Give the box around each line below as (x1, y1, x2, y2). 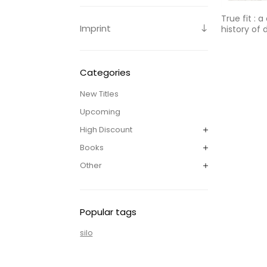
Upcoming (80, 105, 121, 117)
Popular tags (80, 205, 137, 218)
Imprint (80, 21, 111, 35)
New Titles (80, 88, 119, 100)
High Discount (80, 123, 133, 135)
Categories (80, 66, 131, 79)
